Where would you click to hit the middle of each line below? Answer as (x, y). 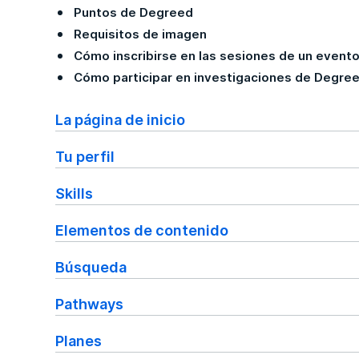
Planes (78, 341)
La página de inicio (120, 119)
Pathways (89, 304)
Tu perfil (85, 156)
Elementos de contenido (141, 230)
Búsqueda (91, 267)
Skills (74, 193)
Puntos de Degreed (134, 12)
